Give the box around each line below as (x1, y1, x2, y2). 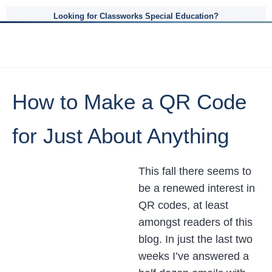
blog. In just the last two (138, 233, 253, 245)
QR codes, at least (138, 199, 228, 211)
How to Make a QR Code (12, 90, 246, 114)
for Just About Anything (12, 124, 229, 148)
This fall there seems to (138, 165, 251, 177)
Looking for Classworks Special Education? (53, 12, 219, 21)
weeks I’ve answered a (138, 250, 249, 262)
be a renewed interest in (138, 182, 255, 194)
